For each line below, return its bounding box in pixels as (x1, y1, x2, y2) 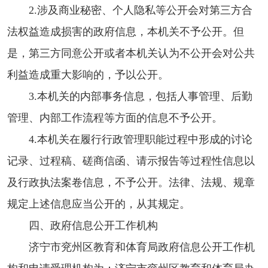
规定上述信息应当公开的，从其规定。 (7, 197, 190, 210)
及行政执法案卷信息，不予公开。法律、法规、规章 (7, 176, 255, 188)
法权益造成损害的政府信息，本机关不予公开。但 (7, 25, 244, 38)
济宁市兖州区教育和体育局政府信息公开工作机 (29, 240, 255, 253)
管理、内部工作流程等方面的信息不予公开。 (7, 111, 223, 124)
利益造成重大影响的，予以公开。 (7, 68, 169, 81)
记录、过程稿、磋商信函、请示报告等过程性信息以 (7, 154, 255, 167)
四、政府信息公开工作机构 (29, 219, 158, 232)
